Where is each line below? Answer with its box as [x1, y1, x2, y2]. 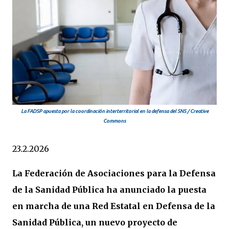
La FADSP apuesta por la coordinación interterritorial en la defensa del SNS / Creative [20, 108, 209, 114]
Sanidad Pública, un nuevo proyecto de [12, 217, 177, 227]
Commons [103, 118, 126, 124]
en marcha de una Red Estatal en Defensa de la [12, 201, 215, 211]
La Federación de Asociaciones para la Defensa [12, 168, 216, 178]
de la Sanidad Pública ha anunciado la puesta [12, 185, 207, 195]
